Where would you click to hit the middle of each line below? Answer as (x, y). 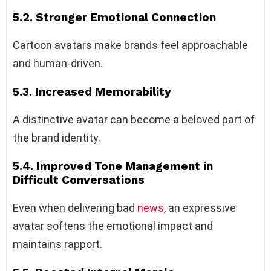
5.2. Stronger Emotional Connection (114, 18)
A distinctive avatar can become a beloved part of (134, 120)
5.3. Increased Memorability (92, 92)
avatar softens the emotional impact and (113, 226)
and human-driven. (58, 64)
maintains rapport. (57, 244)
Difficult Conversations (79, 180)
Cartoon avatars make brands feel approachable (130, 45)
